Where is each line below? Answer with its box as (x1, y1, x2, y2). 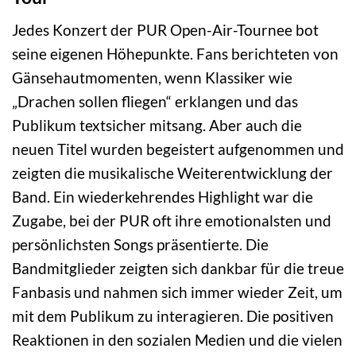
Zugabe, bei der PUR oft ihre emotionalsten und (12, 211, 331, 230)
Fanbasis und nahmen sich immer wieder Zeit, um (12, 282, 342, 301)
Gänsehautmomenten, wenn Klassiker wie (12, 68, 292, 87)
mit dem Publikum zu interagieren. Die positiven (12, 306, 334, 325)
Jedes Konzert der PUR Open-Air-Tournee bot (12, 20, 319, 39)
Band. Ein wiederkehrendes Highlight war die (12, 187, 313, 206)
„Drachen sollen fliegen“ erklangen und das (12, 91, 298, 110)
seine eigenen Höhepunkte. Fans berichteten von (12, 44, 339, 63)
